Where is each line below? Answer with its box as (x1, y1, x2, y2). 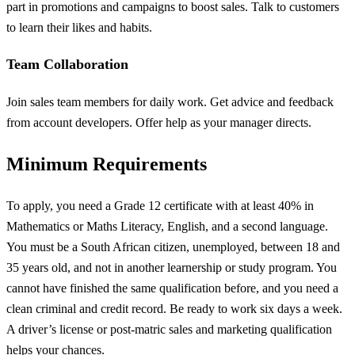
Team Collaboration (6, 56, 128, 73)
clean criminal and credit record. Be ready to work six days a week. (6, 301, 342, 315)
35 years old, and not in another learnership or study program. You (6, 260, 337, 274)
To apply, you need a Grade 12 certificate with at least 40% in (6, 198, 314, 212)
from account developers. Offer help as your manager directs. (6, 115, 311, 129)
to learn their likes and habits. (6, 21, 152, 35)
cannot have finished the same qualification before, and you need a (6, 281, 338, 295)
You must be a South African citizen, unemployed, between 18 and (6, 239, 340, 254)
